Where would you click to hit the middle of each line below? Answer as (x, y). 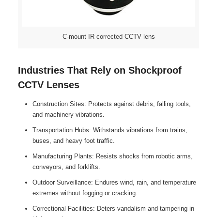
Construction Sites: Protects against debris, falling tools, (111, 104)
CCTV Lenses (48, 85)
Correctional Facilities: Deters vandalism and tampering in (113, 208)
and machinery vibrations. (68, 114)
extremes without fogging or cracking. (85, 193)
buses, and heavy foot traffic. (73, 140)
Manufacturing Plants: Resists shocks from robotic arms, (112, 156)
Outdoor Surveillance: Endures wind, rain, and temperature (114, 182)
